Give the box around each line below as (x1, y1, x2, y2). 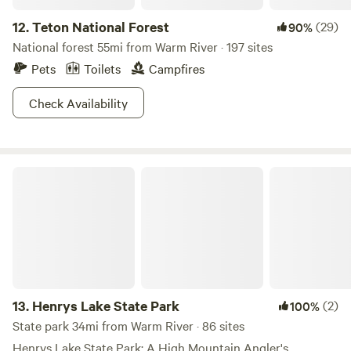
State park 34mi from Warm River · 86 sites (13, 317, 244, 334)
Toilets (84, 60, 121, 77)
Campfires (149, 60, 204, 77)
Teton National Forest (32, 17, 169, 36)
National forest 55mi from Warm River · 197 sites (13, 38, 273, 55)
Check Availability (29, 94, 128, 111)
